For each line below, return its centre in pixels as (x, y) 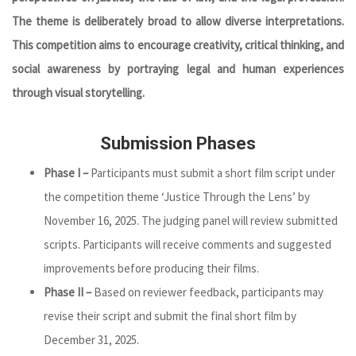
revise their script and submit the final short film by (170, 316)
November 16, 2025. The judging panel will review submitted (191, 221)
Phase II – (68, 292)
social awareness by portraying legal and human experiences (178, 69)
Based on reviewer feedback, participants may (207, 292)
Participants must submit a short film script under (213, 173)
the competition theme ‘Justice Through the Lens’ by (177, 197)
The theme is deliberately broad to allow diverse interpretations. (178, 21)
